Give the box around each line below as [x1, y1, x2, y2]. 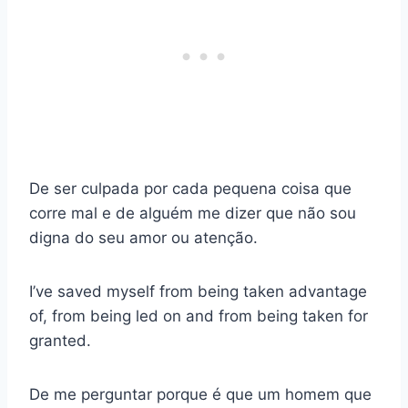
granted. [29, 331, 91, 351]
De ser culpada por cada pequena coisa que [29, 179, 352, 199]
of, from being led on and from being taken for [29, 307, 368, 326]
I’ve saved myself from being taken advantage [29, 282, 367, 301]
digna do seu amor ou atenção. [29, 229, 258, 248]
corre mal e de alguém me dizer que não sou [29, 204, 356, 223]
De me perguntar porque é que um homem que [29, 385, 372, 404]
